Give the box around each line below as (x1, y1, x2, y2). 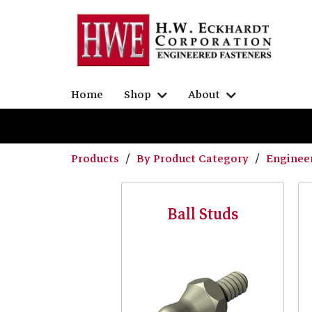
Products (71, 150, 122, 169)
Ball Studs (166, 201, 239, 227)
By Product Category (136, 150, 251, 169)
